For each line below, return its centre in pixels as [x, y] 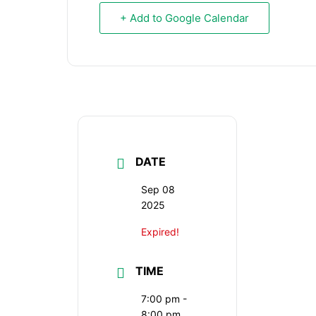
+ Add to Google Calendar [184, 18]
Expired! [160, 232]
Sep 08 [158, 190]
